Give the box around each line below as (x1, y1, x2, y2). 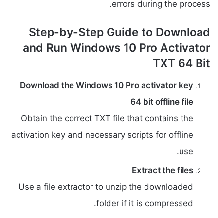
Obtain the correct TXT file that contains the (21, 113, 193, 123)
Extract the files (132, 165, 193, 175)
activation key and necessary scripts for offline (11, 129, 193, 140)
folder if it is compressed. (96, 198, 193, 208)
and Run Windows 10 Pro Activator (23, 41, 210, 55)
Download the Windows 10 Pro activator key (20, 80, 193, 90)
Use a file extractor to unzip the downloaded (18, 182, 193, 192)
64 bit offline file (130, 96, 193, 107)
